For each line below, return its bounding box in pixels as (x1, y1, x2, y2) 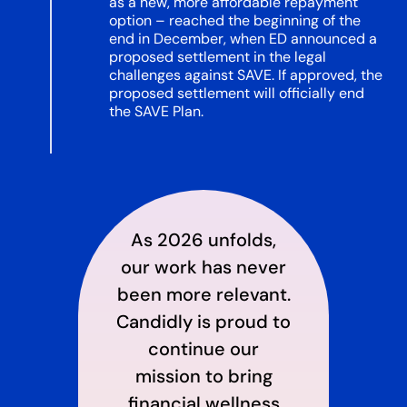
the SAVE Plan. (109, 102, 203, 121)
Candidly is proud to (116, 310, 291, 333)
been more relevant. (116, 283, 291, 306)
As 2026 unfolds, (131, 228, 276, 252)
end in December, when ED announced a (109, 29, 377, 48)
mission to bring (134, 364, 273, 388)
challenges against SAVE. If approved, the (109, 65, 382, 84)
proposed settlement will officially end (109, 84, 364, 103)
